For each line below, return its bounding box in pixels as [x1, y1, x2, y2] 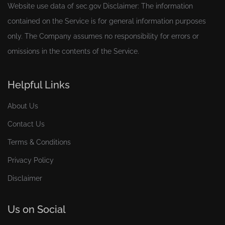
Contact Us [8, 120, 45, 128]
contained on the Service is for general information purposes [8, 17, 206, 25]
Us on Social [8, 203, 66, 215]
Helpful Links [8, 79, 70, 91]
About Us [8, 102, 38, 110]
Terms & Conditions [8, 138, 71, 146]
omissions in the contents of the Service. [8, 47, 139, 55]
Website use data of [8, 2, 76, 10]
